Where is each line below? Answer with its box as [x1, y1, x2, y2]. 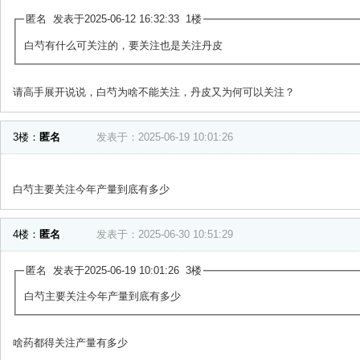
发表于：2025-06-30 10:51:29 [96, 227, 233, 240]
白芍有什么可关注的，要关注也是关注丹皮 [23, 39, 223, 51]
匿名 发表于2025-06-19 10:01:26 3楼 [25, 264, 202, 276]
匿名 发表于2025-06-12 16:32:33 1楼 [25, 13, 202, 25]
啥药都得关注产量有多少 [13, 337, 128, 350]
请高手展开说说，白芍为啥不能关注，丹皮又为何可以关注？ [13, 85, 295, 98]
